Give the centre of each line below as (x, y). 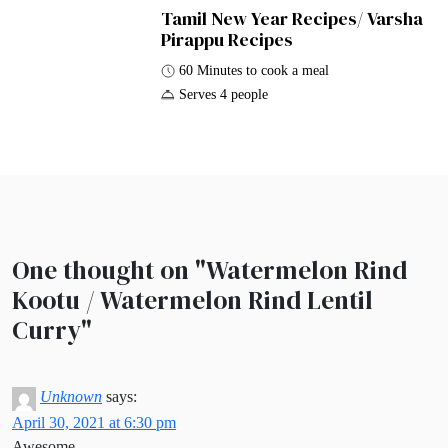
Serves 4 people (224, 94)
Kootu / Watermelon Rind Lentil (192, 300)
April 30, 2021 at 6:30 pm (94, 422)
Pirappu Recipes (227, 39)
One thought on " (109, 270)
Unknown (71, 397)
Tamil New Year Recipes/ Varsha (292, 18)
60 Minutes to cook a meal (254, 70)
